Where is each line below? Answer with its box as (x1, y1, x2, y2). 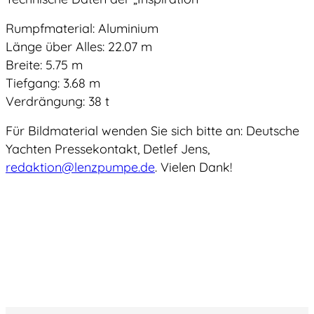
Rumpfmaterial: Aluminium (6, 20, 158, 37)
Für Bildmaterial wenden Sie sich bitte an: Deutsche (6, 123, 299, 139)
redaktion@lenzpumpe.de (6, 159, 155, 176)
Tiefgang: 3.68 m (6, 75, 100, 92)
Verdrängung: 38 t (6, 93, 109, 110)
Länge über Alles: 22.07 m (6, 39, 152, 55)
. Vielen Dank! (155, 159, 232, 176)
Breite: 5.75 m (6, 57, 83, 74)
